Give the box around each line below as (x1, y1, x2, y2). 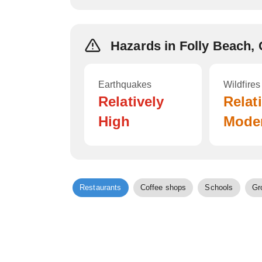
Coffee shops (140, 183, 187, 192)
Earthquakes (98, 80, 152, 89)
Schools (205, 183, 233, 192)
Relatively (98, 94, 164, 109)
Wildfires (223, 80, 261, 89)
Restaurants (80, 183, 122, 192)
